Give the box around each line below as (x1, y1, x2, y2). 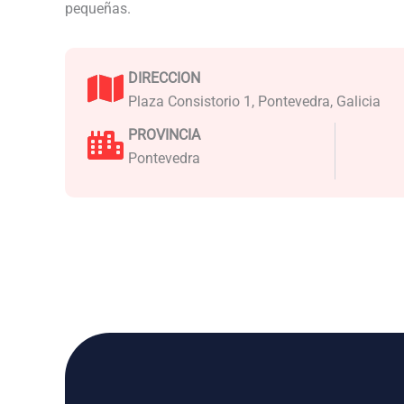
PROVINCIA (128, 125, 200, 143)
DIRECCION (128, 69, 200, 87)
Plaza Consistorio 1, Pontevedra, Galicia (128, 92, 381, 110)
